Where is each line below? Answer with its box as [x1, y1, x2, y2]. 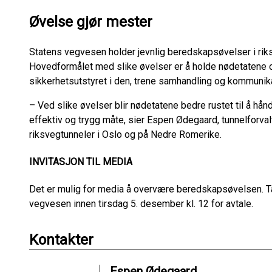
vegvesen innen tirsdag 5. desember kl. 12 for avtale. [29, 198, 253, 210]
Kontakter [29, 231, 93, 249]
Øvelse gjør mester [29, 13, 152, 30]
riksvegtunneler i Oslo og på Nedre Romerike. [29, 128, 222, 140]
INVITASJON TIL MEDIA [29, 156, 132, 168]
